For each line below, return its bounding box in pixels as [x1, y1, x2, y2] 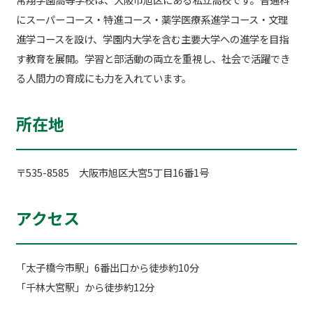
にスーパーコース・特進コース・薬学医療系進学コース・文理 [15, 11, 288, 27]
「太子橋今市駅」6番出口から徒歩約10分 [15, 259, 199, 275]
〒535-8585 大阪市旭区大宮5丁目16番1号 [15, 165, 209, 180]
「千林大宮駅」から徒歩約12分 [15, 279, 154, 294]
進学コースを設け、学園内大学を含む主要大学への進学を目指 [15, 31, 289, 46]
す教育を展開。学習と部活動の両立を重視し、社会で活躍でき [15, 50, 290, 66]
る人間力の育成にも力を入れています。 [15, 70, 191, 85]
